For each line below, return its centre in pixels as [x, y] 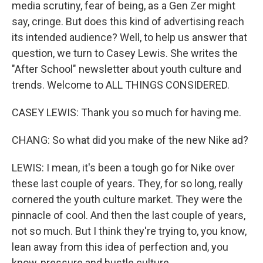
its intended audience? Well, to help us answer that [129, 37]
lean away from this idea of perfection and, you [120, 247]
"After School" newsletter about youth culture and [127, 69]
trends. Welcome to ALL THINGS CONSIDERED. [121, 85]
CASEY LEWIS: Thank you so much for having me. [127, 112]
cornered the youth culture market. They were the [127, 199]
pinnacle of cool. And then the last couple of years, [129, 215]
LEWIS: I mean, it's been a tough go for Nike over [123, 168]
